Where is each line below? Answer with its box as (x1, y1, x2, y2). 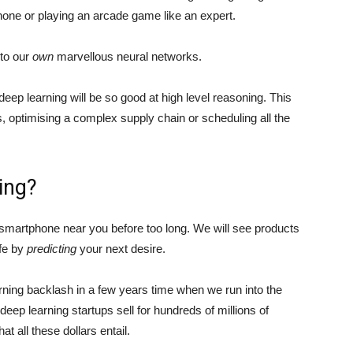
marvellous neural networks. (54, 49, 202, 63)
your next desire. (76, 241, 165, 255)
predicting (27, 241, 76, 255)
